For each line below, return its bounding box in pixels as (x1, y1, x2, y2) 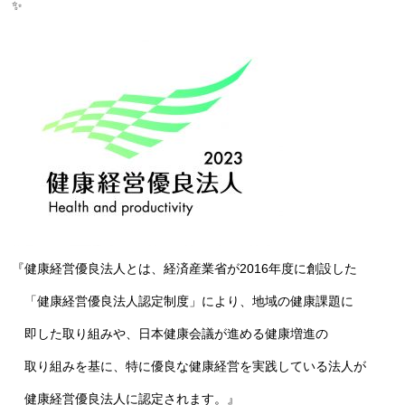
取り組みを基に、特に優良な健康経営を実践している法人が (12, 359, 367, 373)
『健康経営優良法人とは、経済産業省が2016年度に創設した (12, 261, 358, 276)
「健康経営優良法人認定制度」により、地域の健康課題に (12, 294, 354, 308)
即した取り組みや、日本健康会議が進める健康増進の (12, 326, 329, 341)
